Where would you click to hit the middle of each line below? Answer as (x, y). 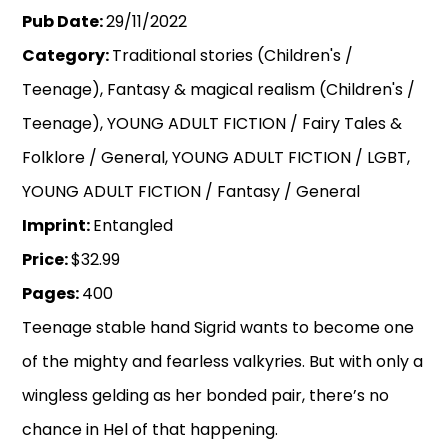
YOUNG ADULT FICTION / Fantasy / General (191, 192)
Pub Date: (64, 22)
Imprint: (58, 226)
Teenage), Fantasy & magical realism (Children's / (219, 90)
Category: (67, 56)
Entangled (133, 226)
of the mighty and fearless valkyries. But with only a (223, 362)
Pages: (52, 294)
